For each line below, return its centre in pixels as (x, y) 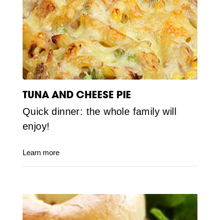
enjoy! (36, 126)
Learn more (41, 152)
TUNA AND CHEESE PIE (77, 95)
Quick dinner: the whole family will (99, 111)
